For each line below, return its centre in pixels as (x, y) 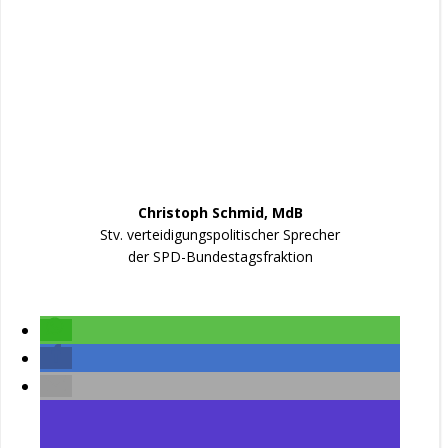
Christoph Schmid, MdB (220, 213)
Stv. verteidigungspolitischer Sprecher (220, 235)
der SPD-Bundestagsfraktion (220, 257)
